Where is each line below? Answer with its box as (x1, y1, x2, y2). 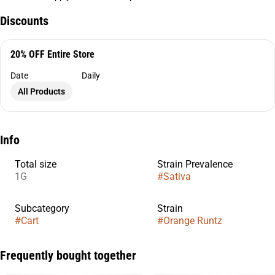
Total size (15, 158, 56, 170)
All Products (18, 87, 65, 96)
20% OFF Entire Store (10, 48, 95, 60)
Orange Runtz (163, 215, 222, 227)
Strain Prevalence (157, 158, 233, 170)
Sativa (163, 171, 191, 182)
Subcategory (15, 203, 69, 214)
